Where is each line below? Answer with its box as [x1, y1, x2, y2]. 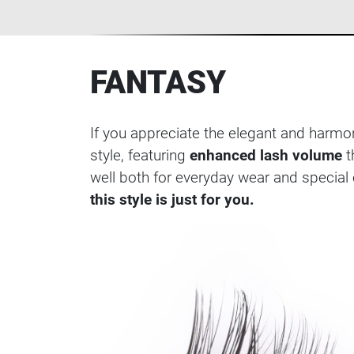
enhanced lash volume [190, 145, 342, 164]
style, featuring [90, 145, 190, 164]
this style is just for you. [90, 190, 254, 209]
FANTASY [90, 63, 226, 101]
